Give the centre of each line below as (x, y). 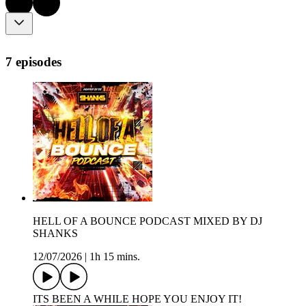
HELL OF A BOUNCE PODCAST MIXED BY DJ (148, 221)
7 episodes (33, 61)
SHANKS (55, 234)
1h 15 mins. (115, 257)
